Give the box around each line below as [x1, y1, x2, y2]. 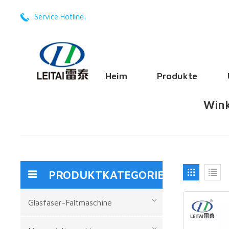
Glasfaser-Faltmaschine [28, 198, 112, 207]
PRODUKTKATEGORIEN [49, 168, 173, 181]
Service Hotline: [34, 12, 86, 21]
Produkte [157, 71, 198, 81]
